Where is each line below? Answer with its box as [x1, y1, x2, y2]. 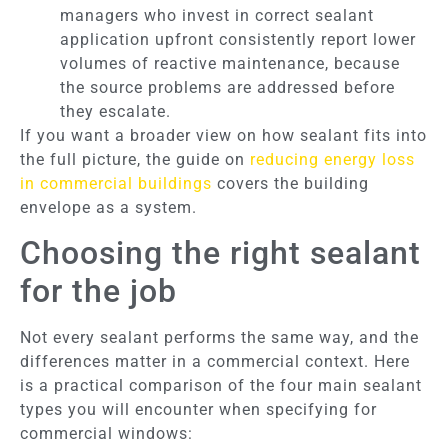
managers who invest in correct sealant [60, 5, 374, 25]
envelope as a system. [20, 197, 197, 217]
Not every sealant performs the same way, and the [20, 328, 419, 348]
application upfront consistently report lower [60, 29, 416, 49]
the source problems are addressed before [60, 77, 395, 97]
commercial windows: [20, 424, 193, 444]
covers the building [212, 173, 369, 193]
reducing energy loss [250, 149, 415, 169]
